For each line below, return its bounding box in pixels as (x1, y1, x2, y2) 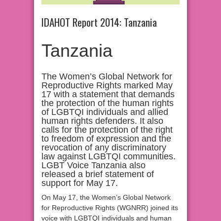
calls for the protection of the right (41, 125, 173, 135)
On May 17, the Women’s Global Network (41, 193, 171, 202)
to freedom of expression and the (41, 134, 171, 144)
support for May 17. (41, 178, 118, 188)
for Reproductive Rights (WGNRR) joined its (41, 204, 178, 212)
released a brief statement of (41, 169, 154, 180)
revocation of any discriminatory (41, 143, 166, 153)
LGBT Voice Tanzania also (41, 160, 146, 171)
